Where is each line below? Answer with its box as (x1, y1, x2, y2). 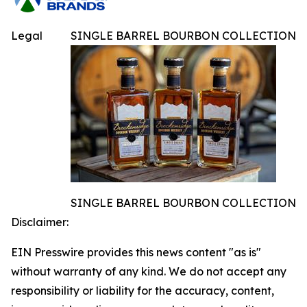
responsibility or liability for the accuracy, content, (11, 284, 274, 298)
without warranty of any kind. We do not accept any (11, 265, 286, 279)
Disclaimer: (11, 215, 69, 230)
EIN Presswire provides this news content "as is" (11, 245, 261, 260)
